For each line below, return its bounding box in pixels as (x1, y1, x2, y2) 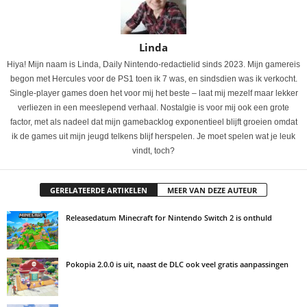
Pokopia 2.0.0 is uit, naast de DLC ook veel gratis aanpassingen (66, 258, 288, 269)
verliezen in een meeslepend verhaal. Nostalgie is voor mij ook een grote (18, 102, 289, 112)
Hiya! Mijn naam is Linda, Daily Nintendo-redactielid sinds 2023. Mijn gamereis (7, 59, 300, 69)
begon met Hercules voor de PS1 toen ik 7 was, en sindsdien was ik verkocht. (10, 73, 297, 84)
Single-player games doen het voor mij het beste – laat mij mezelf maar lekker (9, 88, 298, 98)
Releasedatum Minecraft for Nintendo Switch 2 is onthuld (66, 212, 272, 223)
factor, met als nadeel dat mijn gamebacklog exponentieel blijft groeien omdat (10, 116, 297, 127)
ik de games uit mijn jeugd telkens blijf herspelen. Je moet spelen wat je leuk (12, 131, 295, 141)
